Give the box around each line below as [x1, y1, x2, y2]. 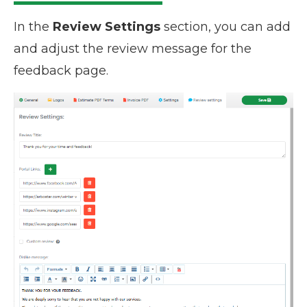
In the [14, 19, 53, 35]
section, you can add [160, 19, 291, 35]
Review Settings [53, 19, 160, 35]
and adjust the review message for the [14, 41, 251, 57]
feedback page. [14, 63, 108, 79]
